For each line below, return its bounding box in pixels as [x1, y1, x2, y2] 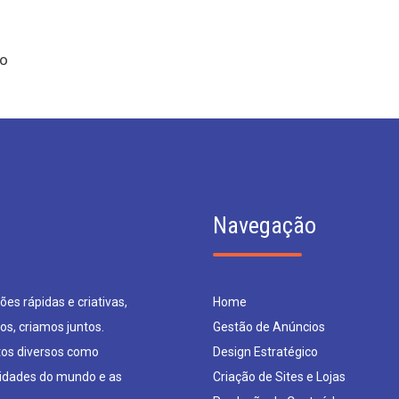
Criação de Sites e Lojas [213, 370, 346, 384]
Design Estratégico [213, 345, 318, 359]
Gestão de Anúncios [213, 320, 325, 334]
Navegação [213, 212, 316, 239]
